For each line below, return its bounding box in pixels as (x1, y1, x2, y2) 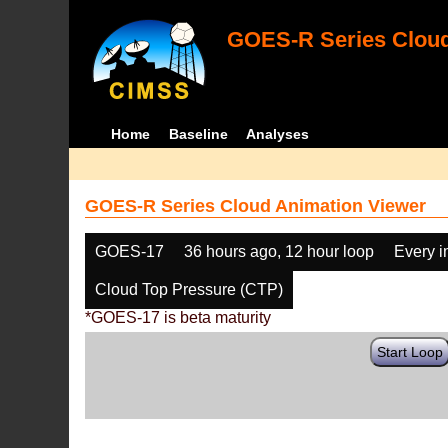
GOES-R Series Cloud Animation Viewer (85, 196, 427, 216)
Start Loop (377, 344, 444, 360)
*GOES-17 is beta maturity (85, 309, 272, 326)
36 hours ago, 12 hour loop (184, 243, 375, 260)
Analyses (246, 126, 310, 142)
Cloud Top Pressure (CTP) (95, 281, 284, 298)
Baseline (168, 126, 228, 142)
